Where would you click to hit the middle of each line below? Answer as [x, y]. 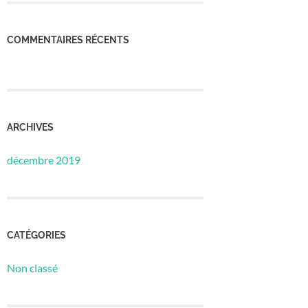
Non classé [32, 267]
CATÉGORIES [36, 234]
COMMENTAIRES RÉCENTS [68, 40]
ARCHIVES [30, 127]
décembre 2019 [44, 160]
